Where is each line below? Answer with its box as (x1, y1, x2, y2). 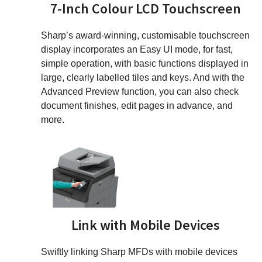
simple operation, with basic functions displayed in (41, 58, 249, 68)
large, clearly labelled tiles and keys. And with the (41, 72, 244, 82)
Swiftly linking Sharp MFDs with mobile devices (41, 247, 237, 257)
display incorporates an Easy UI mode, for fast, (41, 44, 233, 54)
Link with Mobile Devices (71, 216, 220, 235)
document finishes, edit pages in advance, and (41, 100, 233, 111)
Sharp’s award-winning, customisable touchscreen (41, 30, 250, 40)
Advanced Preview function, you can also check (41, 86, 239, 96)
